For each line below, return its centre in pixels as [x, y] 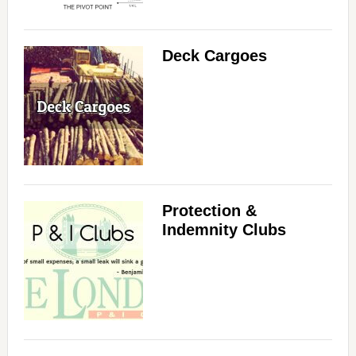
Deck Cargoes [214, 56]
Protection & [209, 211]
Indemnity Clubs [224, 230]
